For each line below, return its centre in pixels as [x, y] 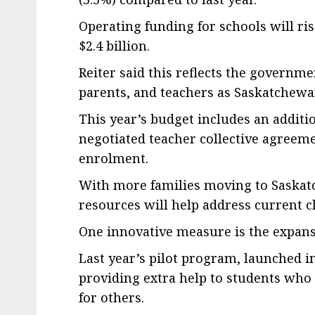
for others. [113, 297]
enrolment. [115, 158]
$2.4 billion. [116, 45]
